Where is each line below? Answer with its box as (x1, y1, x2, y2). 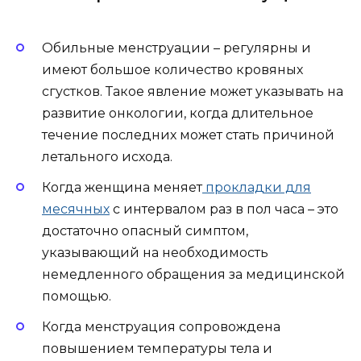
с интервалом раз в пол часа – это (110, 201, 338, 218)
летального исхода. (42, 148, 172, 164)
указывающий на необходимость (42, 245, 268, 261)
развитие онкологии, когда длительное (42, 105, 313, 121)
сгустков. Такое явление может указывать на (42, 83, 343, 99)
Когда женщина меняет (42, 180, 202, 196)
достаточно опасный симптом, (42, 223, 248, 239)
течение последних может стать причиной (42, 127, 334, 143)
